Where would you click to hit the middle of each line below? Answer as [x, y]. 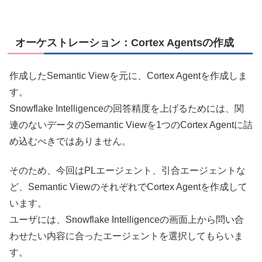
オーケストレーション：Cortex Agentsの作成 [125, 43]
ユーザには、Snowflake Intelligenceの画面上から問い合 [127, 220]
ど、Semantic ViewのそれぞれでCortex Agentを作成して [128, 187]
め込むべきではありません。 [70, 142]
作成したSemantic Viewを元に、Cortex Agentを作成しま [128, 76]
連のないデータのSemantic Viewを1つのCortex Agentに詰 [131, 125]
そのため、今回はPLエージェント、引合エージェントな [127, 171]
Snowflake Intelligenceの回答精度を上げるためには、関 [127, 109]
